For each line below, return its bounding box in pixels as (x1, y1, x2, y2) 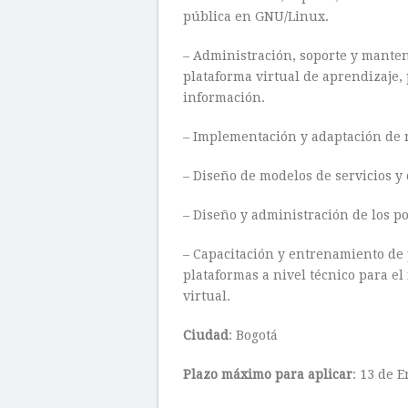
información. (183, 90, 265, 105)
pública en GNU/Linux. (183, 9, 329, 24)
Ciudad (183, 328, 229, 342)
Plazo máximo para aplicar (183, 367, 352, 382)
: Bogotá (229, 328, 278, 342)
